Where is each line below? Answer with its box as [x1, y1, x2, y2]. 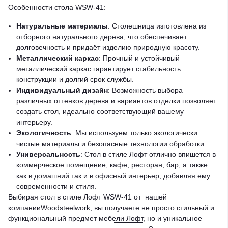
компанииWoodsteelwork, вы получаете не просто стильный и [8, 203, 214, 212]
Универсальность [16, 150, 80, 158]
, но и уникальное [143, 214, 202, 222]
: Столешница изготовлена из [108, 21, 206, 30]
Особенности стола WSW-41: [8, 3, 106, 11]
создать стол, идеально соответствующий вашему [16, 107, 184, 116]
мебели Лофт [99, 214, 143, 222]
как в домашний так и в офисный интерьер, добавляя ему [16, 171, 210, 180]
